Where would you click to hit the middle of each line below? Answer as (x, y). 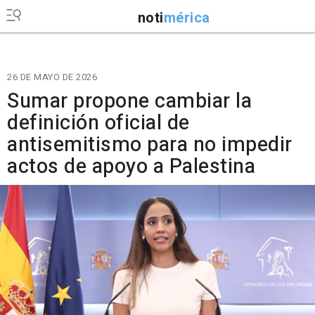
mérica (187, 18)
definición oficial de (98, 123)
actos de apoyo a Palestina (131, 167)
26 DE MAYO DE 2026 (52, 77)
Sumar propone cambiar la (129, 101)
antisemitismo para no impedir (150, 145)
